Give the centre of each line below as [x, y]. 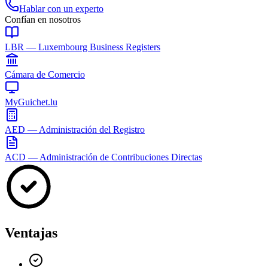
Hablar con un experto [61, 8]
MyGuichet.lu [31, 102]
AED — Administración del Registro [75, 129]
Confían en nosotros [43, 19]
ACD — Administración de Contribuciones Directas [103, 157]
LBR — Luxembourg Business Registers [83, 47]
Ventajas [31, 232]
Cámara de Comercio [45, 74]
